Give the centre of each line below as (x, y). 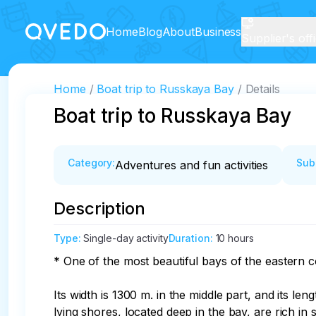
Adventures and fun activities (192, 165)
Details (262, 89)
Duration (189, 238)
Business (218, 32)
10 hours (235, 238)
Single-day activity (126, 238)
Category (90, 163)
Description (99, 208)
